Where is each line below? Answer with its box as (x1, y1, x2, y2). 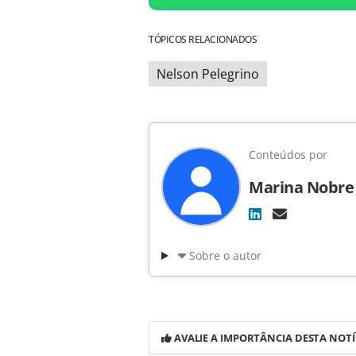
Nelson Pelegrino (157, 65, 259, 83)
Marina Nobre (249, 176, 354, 199)
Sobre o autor (188, 248, 261, 264)
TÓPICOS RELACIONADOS (149, 33, 257, 47)
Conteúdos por (249, 147, 327, 163)
